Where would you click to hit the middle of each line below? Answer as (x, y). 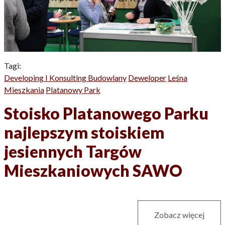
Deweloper (147, 78)
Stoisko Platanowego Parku (106, 114)
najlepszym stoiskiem (84, 133)
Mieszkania (24, 90)
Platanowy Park (73, 90)
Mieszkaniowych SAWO (93, 171)
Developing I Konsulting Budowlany (65, 78)
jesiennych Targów (73, 152)
